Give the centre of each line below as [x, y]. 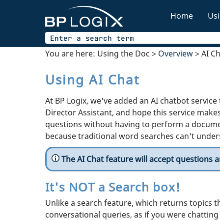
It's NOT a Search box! [113, 187]
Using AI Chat [92, 80]
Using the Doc [124, 53]
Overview [176, 53]
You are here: [71, 53]
